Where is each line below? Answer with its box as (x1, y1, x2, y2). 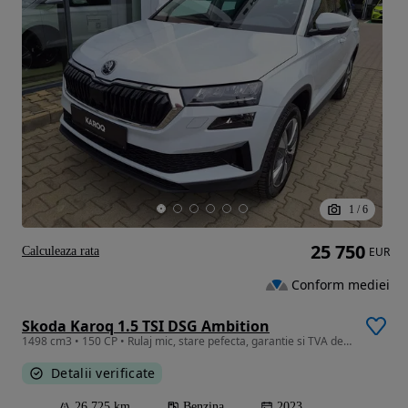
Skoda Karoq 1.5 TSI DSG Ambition (22, 315, 270, 336)
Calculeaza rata (22, 243, 99, 258)
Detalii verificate (51, 363, 156, 382)
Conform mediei (291, 276, 390, 293)
